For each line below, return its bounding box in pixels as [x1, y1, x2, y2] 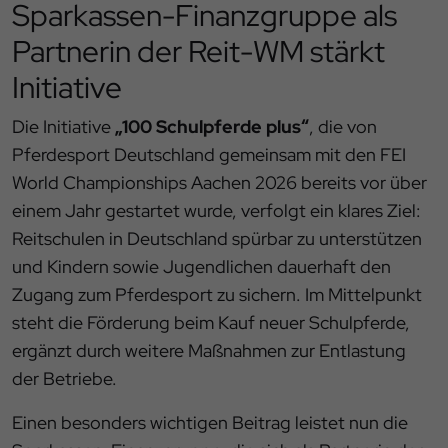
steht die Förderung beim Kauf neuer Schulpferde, [12, 311, 410, 335]
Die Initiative [12, 115, 115, 139]
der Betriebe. [12, 367, 117, 391]
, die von [309, 115, 377, 139]
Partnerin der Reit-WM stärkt [12, 31, 385, 72]
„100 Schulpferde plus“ [115, 115, 309, 139]
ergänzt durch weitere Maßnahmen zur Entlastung [12, 339, 406, 363]
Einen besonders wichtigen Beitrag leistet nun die [12, 411, 408, 435]
